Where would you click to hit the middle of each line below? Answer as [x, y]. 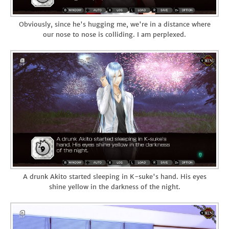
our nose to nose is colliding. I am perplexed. [114, 34]
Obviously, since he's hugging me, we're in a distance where [114, 24]
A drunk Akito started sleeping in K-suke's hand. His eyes [114, 177]
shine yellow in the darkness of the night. [114, 187]
